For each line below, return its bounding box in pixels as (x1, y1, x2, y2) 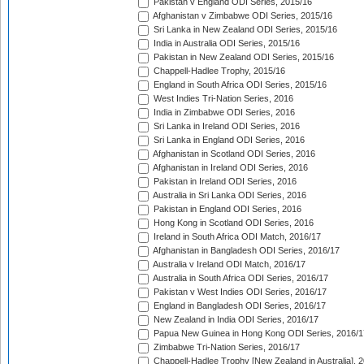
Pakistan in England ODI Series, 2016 (151, 204, 301, 214)
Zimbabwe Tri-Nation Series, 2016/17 (151, 342, 300, 353)
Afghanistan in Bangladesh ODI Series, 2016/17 (151, 245, 340, 256)
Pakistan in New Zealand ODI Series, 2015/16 (151, 52, 334, 63)
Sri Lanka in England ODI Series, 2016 (151, 135, 305, 145)
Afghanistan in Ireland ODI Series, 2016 (151, 162, 308, 173)
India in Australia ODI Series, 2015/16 (151, 38, 300, 49)
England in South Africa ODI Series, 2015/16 (151, 80, 327, 90)
